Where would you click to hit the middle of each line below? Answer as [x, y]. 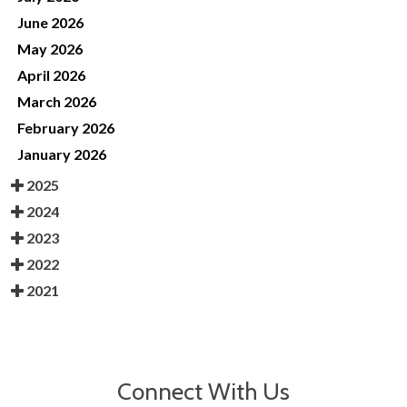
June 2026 [50, 23]
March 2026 [57, 102]
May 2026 [50, 49]
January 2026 [62, 154]
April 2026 [51, 75]
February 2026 [66, 128]
